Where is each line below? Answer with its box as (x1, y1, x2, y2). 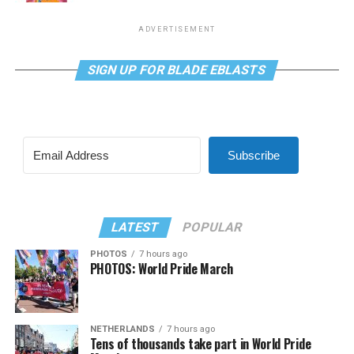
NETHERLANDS (89, 323, 155, 334)
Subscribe (227, 148, 280, 162)
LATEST (110, 219, 162, 235)
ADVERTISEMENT (137, 24, 217, 33)
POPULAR (181, 219, 245, 235)
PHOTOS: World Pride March (89, 258, 233, 278)
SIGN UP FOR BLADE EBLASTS (86, 62, 269, 77)
